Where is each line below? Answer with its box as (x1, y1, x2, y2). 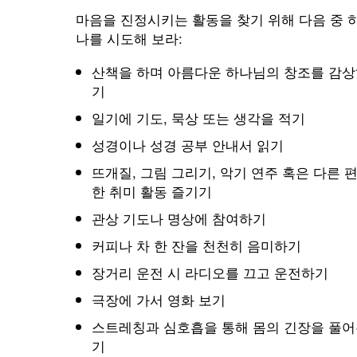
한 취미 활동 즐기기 (91, 181, 212, 201)
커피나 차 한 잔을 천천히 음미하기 (91, 235, 301, 255)
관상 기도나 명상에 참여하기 (91, 208, 266, 228)
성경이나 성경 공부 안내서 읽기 (91, 135, 284, 155)
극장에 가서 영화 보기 (91, 289, 226, 309)
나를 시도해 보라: (75, 28, 182, 48)
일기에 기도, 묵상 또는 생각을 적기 (91, 108, 305, 127)
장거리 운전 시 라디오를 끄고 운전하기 (91, 262, 328, 282)
